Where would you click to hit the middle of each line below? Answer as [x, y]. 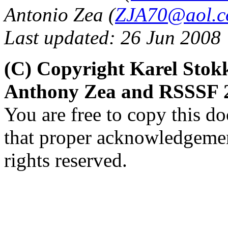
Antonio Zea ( [60, 14]
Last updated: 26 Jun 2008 [112, 37]
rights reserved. [66, 160]
